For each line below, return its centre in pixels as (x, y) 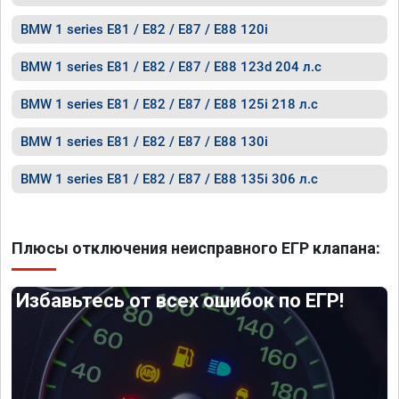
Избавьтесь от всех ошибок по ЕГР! (180, 301)
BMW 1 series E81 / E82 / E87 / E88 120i (144, 29)
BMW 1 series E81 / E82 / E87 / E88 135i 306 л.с (169, 179)
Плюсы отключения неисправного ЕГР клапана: (196, 248)
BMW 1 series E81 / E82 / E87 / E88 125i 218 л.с (169, 104)
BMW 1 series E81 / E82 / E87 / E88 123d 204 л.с (171, 67)
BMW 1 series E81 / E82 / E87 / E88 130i (144, 142)
